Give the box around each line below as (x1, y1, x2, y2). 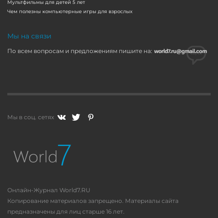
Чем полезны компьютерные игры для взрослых (7, 8, 132, 15)
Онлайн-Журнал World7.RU (7, 186, 91, 194)
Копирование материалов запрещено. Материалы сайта (7, 197, 179, 204)
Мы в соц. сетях (7, 113, 54, 121)
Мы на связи (7, 31, 52, 40)
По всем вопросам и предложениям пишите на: (7, 47, 154, 54)
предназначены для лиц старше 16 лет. (7, 207, 125, 215)
